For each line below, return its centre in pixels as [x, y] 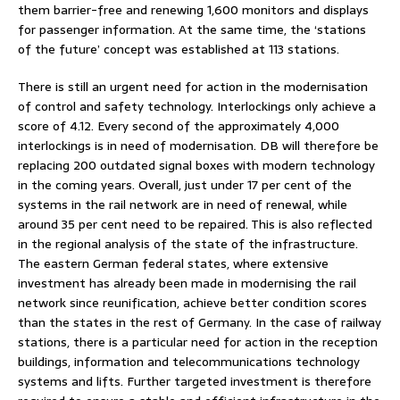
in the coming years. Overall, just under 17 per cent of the [185, 185]
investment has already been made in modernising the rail [187, 283]
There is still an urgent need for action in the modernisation [193, 87]
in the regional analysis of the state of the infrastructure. [188, 244]
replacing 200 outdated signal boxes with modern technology [196, 165]
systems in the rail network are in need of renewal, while [183, 204]
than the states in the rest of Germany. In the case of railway [200, 322]
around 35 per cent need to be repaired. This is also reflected [195, 224]
